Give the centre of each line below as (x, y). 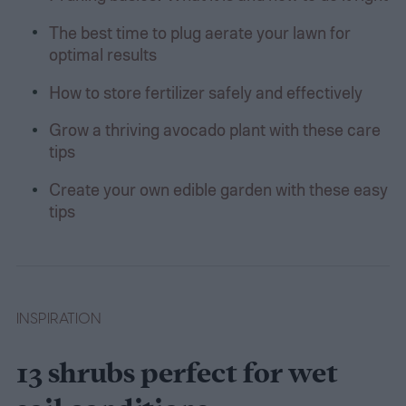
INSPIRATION (58, 319)
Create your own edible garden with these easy (218, 189)
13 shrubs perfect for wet (177, 374)
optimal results (102, 53)
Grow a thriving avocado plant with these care (214, 130)
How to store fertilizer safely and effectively (205, 92)
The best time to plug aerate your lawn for (199, 32)
